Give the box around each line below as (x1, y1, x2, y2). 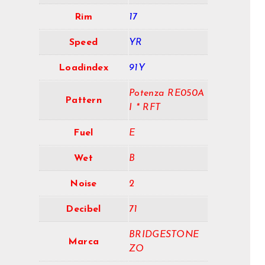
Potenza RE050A (129, 89, 205, 99)
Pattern (64, 96, 102, 106)
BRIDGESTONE (129, 230, 199, 240)
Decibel (66, 205, 101, 215)
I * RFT (129, 103, 161, 113)
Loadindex (59, 63, 108, 73)
